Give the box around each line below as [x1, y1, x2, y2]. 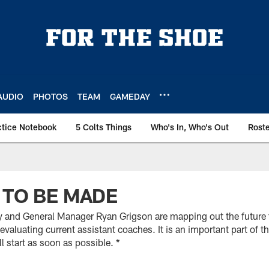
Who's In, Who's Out [151, 122, 229, 132]
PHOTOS [33, 91, 68, 101]
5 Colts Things [76, 122, 131, 132]
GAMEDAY [110, 91, 150, 101]
